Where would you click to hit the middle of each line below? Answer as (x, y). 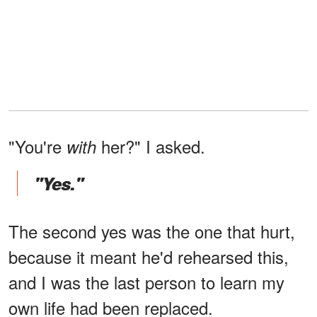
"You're (38, 146)
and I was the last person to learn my (146, 282)
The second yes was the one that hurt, (152, 231)
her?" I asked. (151, 146)
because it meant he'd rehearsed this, (149, 256)
